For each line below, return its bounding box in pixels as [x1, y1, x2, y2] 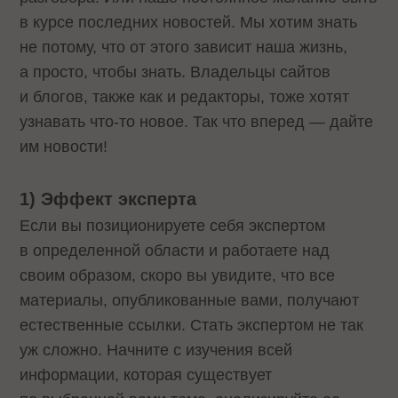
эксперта [118, 188, 197, 209]
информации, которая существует [20, 365, 273, 384]
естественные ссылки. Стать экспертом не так [20, 315, 364, 334]
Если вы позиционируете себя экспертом [20, 216, 326, 235]
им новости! [20, 137, 108, 155]
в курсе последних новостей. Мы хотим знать [20, 12, 358, 31]
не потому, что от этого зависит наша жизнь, [20, 37, 348, 56]
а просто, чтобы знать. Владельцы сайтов [20, 62, 331, 81]
